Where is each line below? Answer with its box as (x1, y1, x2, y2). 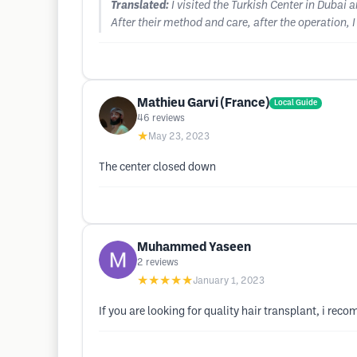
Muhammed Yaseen (137, 241, 251, 253)
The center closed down (99, 163, 216, 173)
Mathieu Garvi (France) (137, 97, 269, 109)
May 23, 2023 (148, 132, 210, 141)
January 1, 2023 (193, 277, 265, 285)
